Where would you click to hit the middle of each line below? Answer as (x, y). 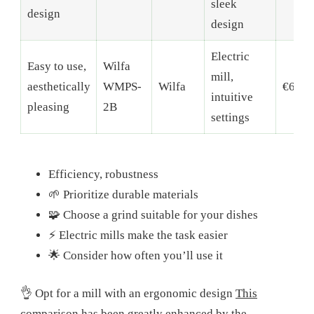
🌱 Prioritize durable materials (123, 194)
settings (230, 118)
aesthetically (59, 87)
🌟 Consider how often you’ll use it (136, 255)
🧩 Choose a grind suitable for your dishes (153, 214)
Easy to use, (56, 67)
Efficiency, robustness (103, 174)
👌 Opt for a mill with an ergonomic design (128, 294)
